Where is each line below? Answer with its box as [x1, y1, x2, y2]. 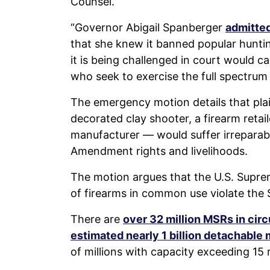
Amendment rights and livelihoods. [71, 144, 248, 157]
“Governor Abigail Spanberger [71, 20, 225, 34]
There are [71, 212, 123, 225]
